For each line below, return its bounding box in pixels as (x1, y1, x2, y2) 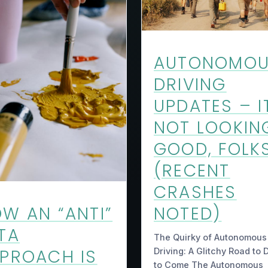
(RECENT (154, 159, 230, 183)
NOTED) (154, 202, 222, 226)
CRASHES (154, 181, 237, 205)
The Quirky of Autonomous (154, 232, 267, 242)
